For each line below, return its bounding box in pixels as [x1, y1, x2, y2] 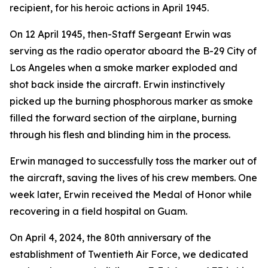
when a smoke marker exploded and [65, 62, 237, 74]
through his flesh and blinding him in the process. [10, 129, 230, 141]
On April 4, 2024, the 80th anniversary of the [10, 232, 211, 243]
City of [227, 45, 257, 57]
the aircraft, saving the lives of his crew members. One [10, 172, 257, 184]
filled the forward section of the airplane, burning [10, 112, 237, 124]
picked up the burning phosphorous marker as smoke [10, 95, 253, 107]
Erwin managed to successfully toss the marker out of [10, 155, 257, 167]
